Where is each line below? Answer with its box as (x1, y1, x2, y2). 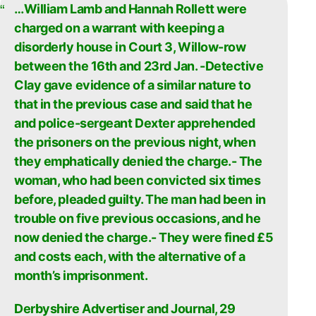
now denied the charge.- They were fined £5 (14, 230, 274, 245)
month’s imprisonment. (14, 268, 148, 283)
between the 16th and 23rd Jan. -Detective (14, 59, 264, 73)
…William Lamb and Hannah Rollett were (14, 1, 247, 16)
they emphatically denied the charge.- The (14, 154, 262, 169)
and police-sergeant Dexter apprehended (14, 116, 255, 130)
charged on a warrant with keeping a (14, 20, 224, 35)
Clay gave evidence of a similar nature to (14, 78, 251, 92)
